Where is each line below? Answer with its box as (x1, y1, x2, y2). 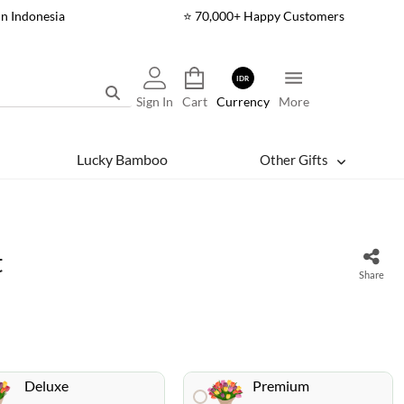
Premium (252, 377, 309, 394)
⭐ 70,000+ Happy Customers (183, 8, 345, 23)
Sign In (135, 94, 173, 109)
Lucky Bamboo (76, 151, 168, 168)
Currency (216, 94, 270, 109)
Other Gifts (260, 151, 329, 168)
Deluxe (23, 377, 69, 394)
